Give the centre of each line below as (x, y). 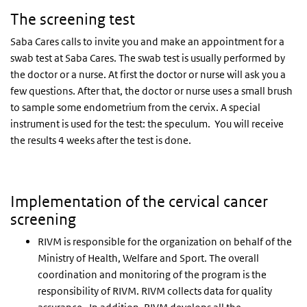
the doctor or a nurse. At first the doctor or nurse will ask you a (148, 74)
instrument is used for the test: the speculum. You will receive (147, 124)
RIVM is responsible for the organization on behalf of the (165, 242)
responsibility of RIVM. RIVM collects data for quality (155, 291)
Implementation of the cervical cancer (139, 201)
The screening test (73, 19)
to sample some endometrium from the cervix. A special (135, 107)
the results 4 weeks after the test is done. (101, 140)
